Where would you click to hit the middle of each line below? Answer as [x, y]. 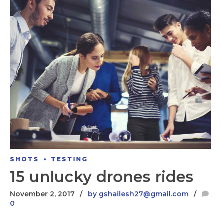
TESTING [69, 159]
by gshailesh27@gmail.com [138, 194]
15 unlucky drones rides [102, 176]
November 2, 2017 [42, 194]
